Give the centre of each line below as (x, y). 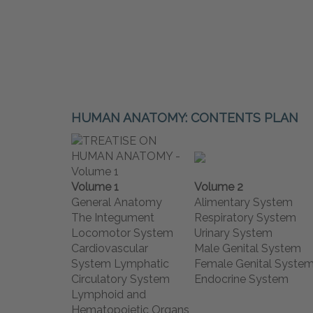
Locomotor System (122, 233)
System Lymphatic (120, 264)
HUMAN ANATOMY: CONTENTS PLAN (185, 118)
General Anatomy (117, 203)
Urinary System (233, 233)
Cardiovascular (110, 249)
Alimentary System (243, 203)
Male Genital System (248, 249)
